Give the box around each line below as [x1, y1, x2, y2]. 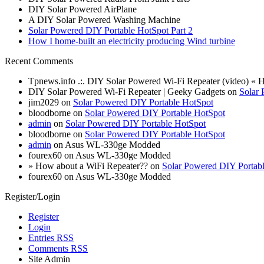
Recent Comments [5, 55, 73, 66]
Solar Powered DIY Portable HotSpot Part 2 [28, 25, 193, 35]
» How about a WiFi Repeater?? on [28, 160, 162, 171]
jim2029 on [28, 97, 73, 107]
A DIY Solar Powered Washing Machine [28, 14, 180, 25]
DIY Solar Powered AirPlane [28, 4, 137, 14]
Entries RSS [28, 232, 74, 243]
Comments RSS [28, 243, 88, 253]
